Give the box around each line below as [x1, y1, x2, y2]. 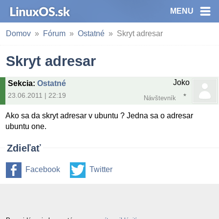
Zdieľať [7, 143, 41, 154]
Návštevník [144, 94, 176, 102]
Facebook [25, 165, 60, 174]
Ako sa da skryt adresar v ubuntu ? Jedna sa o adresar [5, 111, 194, 120]
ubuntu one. [5, 122, 47, 131]
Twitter [89, 165, 112, 174]
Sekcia [8, 79, 33, 88]
